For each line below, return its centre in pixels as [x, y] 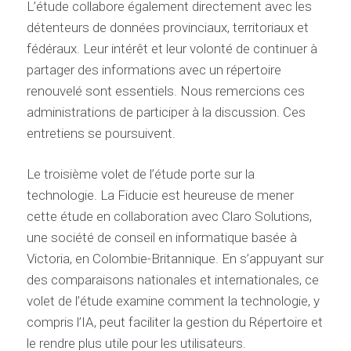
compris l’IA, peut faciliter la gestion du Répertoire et [174, 322]
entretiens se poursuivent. [101, 134]
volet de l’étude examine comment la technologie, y [173, 301]
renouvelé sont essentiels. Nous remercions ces [165, 91]
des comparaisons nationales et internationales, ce [172, 280]
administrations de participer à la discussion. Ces [166, 112]
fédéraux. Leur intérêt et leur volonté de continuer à [172, 49]
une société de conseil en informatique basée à [161, 238]
